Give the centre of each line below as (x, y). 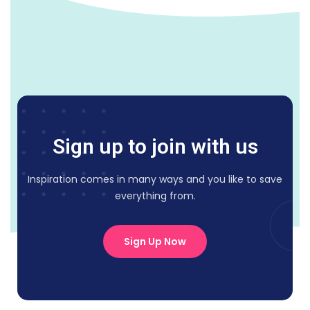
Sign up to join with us (155, 146)
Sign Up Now (155, 241)
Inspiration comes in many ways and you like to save (155, 179)
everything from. (155, 195)
